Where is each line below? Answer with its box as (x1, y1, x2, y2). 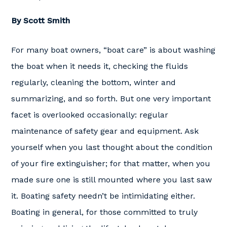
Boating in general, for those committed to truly (11, 207, 198, 217)
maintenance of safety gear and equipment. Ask (11, 126, 199, 136)
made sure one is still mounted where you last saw (11, 175, 212, 184)
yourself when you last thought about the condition (11, 142, 212, 152)
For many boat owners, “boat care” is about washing (11, 45, 215, 55)
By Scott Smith (11, 16, 70, 25)
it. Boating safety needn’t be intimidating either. (11, 191, 195, 201)
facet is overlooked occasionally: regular (11, 110, 168, 120)
